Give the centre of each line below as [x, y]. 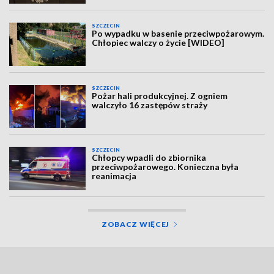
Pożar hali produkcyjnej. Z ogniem [160, 95]
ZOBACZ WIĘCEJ [135, 224]
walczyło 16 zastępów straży [150, 105]
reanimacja [114, 176]
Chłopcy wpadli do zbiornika [149, 158]
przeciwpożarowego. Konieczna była [165, 167]
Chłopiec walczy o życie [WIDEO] [158, 43]
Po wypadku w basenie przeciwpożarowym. [178, 34]
